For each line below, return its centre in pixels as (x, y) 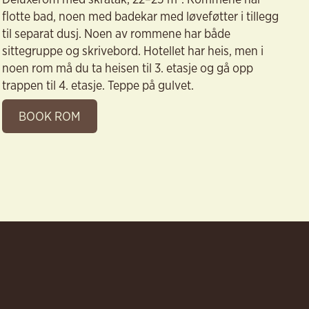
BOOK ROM (50, 116)
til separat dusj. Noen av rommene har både (117, 33)
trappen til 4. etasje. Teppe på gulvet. (98, 84)
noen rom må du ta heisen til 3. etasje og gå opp (128, 67)
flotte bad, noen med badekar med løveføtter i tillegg (141, 16)
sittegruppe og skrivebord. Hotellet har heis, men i (133, 50)
